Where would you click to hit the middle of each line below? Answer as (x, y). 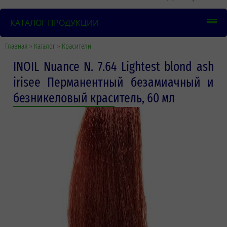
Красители (77, 46)
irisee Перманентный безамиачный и (113, 82)
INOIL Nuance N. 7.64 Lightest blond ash (113, 66)
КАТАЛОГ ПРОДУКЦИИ (54, 23)
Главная (16, 46)
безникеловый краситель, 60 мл (94, 98)
